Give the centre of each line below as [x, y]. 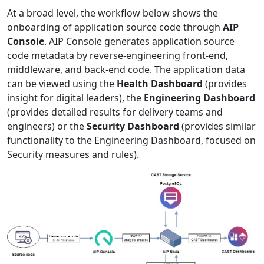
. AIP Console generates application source [139, 41]
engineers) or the [47, 126]
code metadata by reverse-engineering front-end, [118, 55]
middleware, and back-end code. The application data [126, 70]
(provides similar [217, 126]
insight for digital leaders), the [75, 98]
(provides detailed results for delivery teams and [115, 112]
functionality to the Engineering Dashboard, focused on [131, 140]
